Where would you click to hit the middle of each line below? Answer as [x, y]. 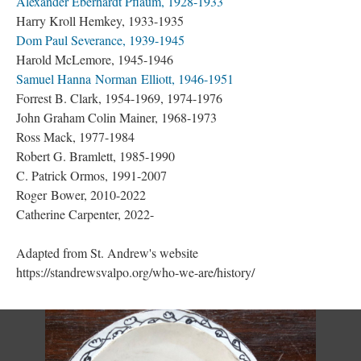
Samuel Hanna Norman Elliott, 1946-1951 [125, 79]
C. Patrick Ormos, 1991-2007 [91, 175]
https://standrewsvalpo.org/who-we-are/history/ [135, 272]
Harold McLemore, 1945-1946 [95, 59]
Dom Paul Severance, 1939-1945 [100, 40]
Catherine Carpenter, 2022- [85, 214]
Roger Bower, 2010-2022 [81, 195]
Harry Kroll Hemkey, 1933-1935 [100, 21]
